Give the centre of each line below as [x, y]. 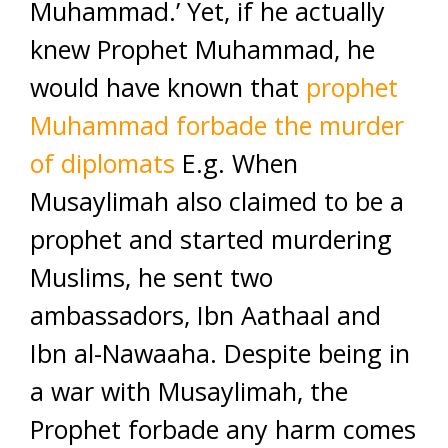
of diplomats [102, 163]
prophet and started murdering [211, 239]
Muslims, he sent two [151, 277]
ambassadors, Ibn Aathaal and [205, 315]
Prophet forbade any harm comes [223, 429]
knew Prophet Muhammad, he [202, 49]
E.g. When [236, 163]
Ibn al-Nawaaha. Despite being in [220, 353]
